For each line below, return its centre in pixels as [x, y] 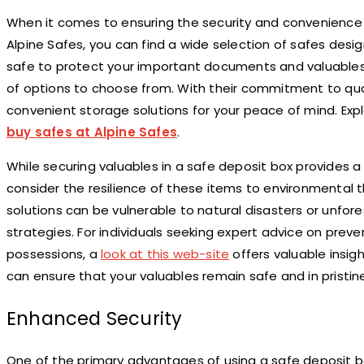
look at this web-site [165, 253]
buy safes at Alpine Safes [92, 132]
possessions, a [54, 253]
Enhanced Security [95, 318]
